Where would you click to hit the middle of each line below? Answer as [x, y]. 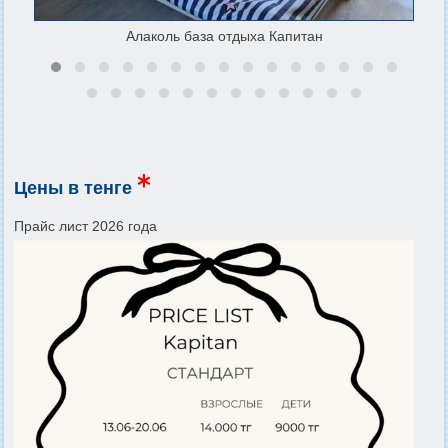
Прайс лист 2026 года [85, 225]
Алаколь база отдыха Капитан [224, 35]
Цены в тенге [75, 187]
